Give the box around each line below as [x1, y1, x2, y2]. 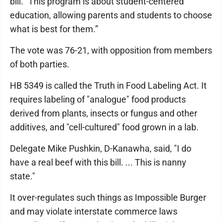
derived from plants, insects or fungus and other [10, 108, 197, 118]
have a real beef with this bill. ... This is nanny [10, 157, 186, 167]
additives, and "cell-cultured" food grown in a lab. [10, 122, 199, 132]
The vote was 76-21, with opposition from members [10, 45, 212, 55]
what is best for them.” [10, 24, 98, 34]
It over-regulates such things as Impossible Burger [10, 192, 206, 203]
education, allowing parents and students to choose [10, 10, 212, 20]
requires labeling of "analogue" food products [10, 94, 186, 105]
